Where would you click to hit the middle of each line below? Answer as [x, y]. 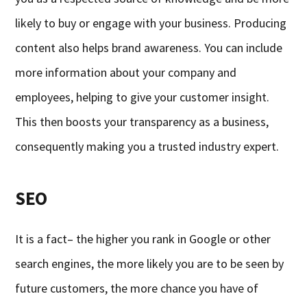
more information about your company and [126, 73]
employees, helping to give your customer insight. [143, 97]
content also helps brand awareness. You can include [149, 48]
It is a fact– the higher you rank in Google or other [143, 239]
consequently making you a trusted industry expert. [147, 147]
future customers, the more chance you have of [137, 288]
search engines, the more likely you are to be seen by [150, 264]
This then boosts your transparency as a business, [142, 122]
